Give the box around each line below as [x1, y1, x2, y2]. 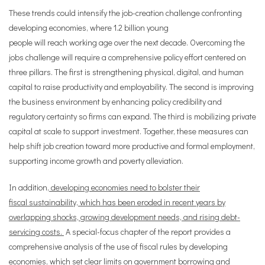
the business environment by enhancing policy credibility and [9, 96, 222, 107]
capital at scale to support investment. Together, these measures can [9, 125, 248, 137]
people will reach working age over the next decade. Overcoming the [9, 37, 245, 48]
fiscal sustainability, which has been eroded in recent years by [9, 196, 225, 208]
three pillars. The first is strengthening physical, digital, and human [9, 66, 244, 77]
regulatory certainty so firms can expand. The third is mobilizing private [9, 111, 256, 122]
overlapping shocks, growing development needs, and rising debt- [9, 211, 240, 222]
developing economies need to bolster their [49, 182, 200, 193]
